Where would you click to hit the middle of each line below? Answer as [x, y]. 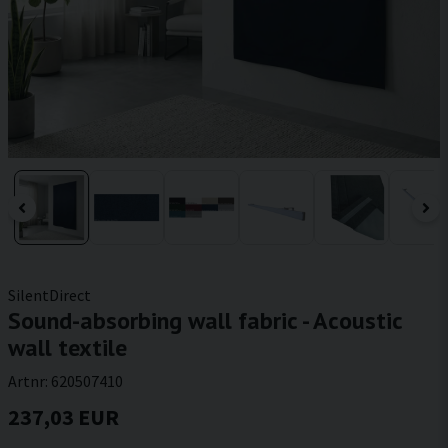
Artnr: [29, 381]
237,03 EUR [63, 417]
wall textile [67, 347]
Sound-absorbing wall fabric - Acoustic [205, 320]
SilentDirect [49, 295]
